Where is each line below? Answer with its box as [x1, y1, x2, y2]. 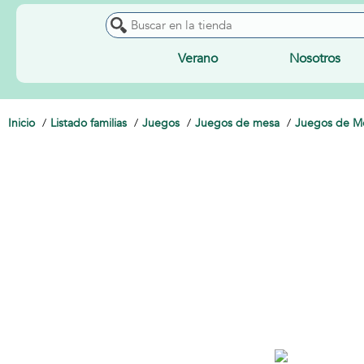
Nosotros [289, 50, 341, 67]
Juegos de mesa [195, 115, 279, 131]
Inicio [8, 115, 35, 131]
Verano [177, 50, 218, 67]
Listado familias [50, 115, 127, 131]
